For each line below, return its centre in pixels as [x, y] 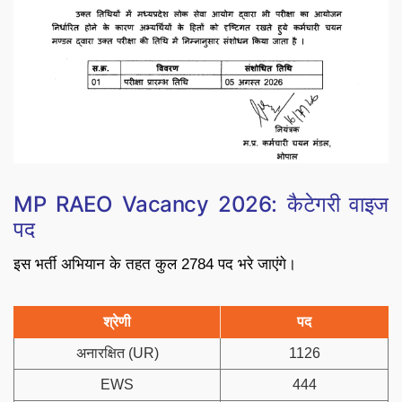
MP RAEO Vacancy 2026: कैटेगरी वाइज [201, 204]
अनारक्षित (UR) [117, 353]
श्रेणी [117, 321]
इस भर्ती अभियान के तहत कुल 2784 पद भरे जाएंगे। [155, 264]
